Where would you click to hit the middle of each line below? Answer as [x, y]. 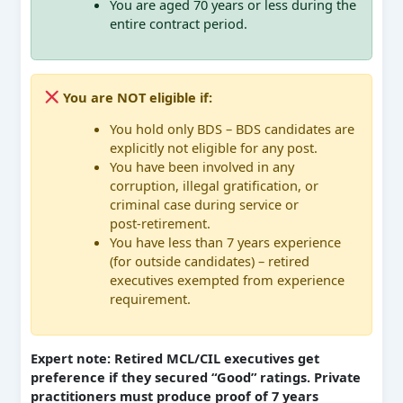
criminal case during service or [205, 205]
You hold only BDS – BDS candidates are [233, 129]
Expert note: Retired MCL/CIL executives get [175, 358]
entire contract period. [179, 24]
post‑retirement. [161, 224]
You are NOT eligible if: [136, 97]
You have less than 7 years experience [226, 242]
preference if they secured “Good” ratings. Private [195, 376]
